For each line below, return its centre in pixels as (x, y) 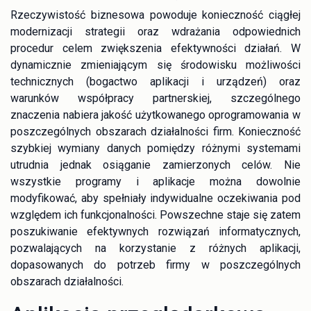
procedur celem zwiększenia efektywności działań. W (155, 48)
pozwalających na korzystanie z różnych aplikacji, (155, 248)
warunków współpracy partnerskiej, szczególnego (155, 98)
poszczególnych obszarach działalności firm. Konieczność (155, 131)
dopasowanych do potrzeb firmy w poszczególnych (155, 264)
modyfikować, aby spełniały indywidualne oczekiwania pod (155, 198)
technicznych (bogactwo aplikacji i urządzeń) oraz (155, 81)
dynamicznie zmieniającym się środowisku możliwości (155, 65)
